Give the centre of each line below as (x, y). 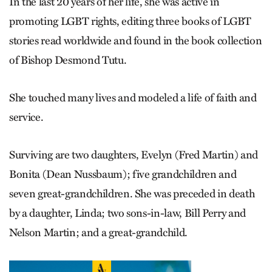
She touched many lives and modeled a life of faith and (133, 98)
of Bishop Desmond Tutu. (68, 60)
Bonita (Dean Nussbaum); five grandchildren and (123, 175)
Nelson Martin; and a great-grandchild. (99, 233)
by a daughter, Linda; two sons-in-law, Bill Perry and (127, 213)
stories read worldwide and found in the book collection (136, 41)
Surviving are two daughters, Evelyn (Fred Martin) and (134, 155)
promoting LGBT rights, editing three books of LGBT (131, 22)
